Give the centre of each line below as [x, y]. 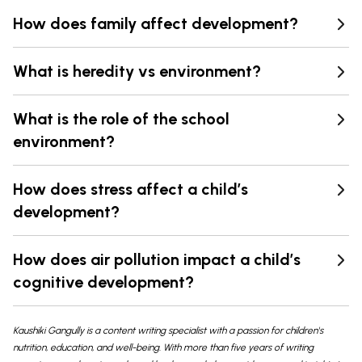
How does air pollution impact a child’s [157, 260]
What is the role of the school [121, 119]
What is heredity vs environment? [137, 72]
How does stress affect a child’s [130, 189]
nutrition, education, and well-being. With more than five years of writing [163, 348]
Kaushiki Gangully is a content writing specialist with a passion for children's [168, 331]
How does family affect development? [156, 24]
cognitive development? [103, 282]
